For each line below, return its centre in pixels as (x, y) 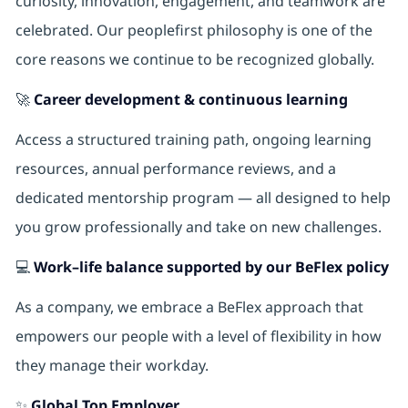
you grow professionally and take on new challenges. (200, 227)
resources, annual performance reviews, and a (175, 169)
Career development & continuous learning (190, 100)
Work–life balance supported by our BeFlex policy (211, 267)
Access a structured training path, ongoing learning (193, 140)
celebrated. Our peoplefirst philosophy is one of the (194, 31)
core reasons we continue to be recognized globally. (196, 60)
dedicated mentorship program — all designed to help (203, 198)
